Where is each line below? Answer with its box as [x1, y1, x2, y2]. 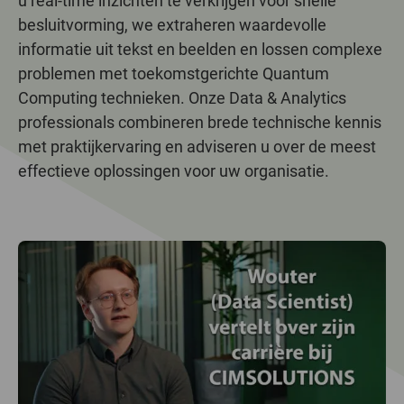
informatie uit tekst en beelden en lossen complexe [18, 40, 382, 59]
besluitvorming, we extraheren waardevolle [18, 15, 326, 34]
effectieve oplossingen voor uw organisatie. [18, 161, 329, 180]
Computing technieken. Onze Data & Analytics [18, 88, 346, 107]
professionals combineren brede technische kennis [18, 113, 381, 132]
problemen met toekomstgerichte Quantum [18, 64, 329, 83]
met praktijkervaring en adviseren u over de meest [18, 137, 376, 156]
